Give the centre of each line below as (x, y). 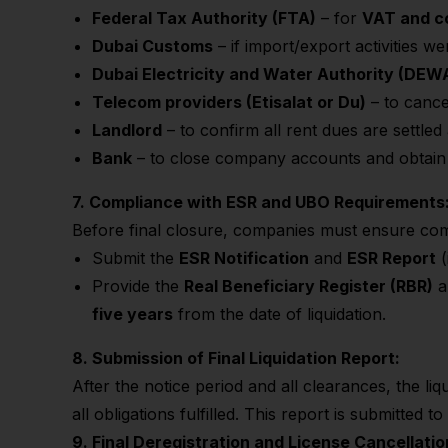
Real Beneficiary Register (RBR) (308, 286)
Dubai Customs (152, 46)
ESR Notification (244, 258)
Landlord (127, 130)
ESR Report (391, 258)
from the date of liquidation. (279, 314)
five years (132, 314)
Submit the (135, 258)
